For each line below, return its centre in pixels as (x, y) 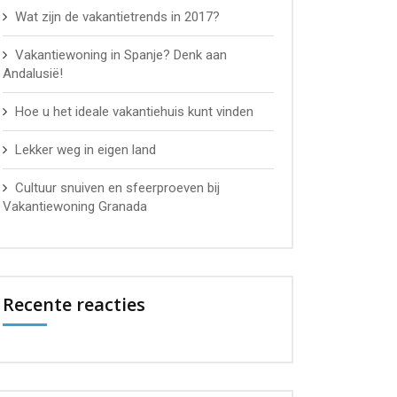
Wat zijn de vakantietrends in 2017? (117, 17)
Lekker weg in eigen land (86, 150)
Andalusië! (33, 74)
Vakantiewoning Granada (75, 206)
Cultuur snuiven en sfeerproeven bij (117, 188)
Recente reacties (74, 304)
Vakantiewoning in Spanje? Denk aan (121, 55)
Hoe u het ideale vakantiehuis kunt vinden (134, 112)
